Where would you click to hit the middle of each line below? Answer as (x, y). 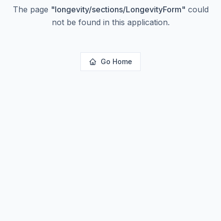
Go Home (116, 61)
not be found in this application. (110, 22)
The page (32, 9)
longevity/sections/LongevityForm (118, 9)
